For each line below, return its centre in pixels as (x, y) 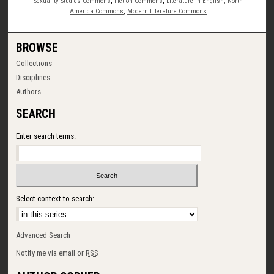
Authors (29, 91)
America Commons (97, 11)
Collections (34, 63)
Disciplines (33, 77)
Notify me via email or (51, 253)
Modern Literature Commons (167, 11)
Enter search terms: (46, 136)
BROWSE (37, 48)
